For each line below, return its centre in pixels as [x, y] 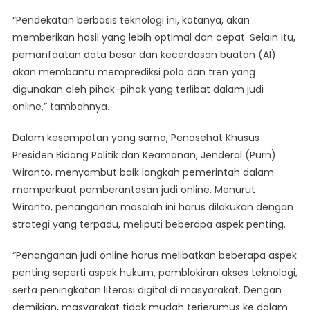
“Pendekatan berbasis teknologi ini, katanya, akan [131, 20]
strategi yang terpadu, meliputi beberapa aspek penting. [149, 224]
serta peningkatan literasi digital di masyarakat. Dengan [147, 290]
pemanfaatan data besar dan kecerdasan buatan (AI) [144, 55]
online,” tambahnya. [61, 107]
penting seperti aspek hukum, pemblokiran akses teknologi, [155, 273]
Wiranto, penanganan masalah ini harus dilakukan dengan [153, 207]
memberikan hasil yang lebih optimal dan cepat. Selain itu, [154, 37]
